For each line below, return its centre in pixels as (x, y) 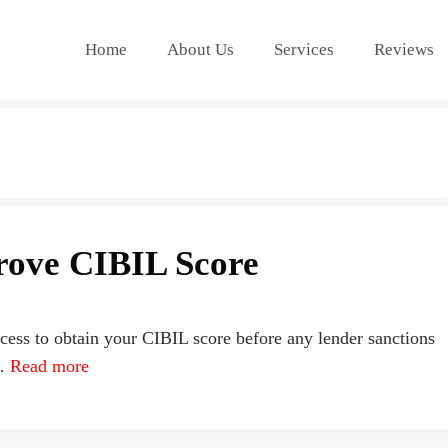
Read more (49, 365)
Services (304, 49)
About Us (200, 49)
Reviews (404, 49)
